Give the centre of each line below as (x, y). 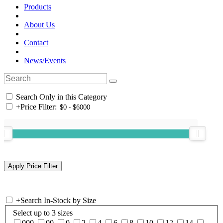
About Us (39, 24)
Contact (36, 42)
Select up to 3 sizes (43, 213)
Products (38, 6)
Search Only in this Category (60, 97)
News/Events (45, 60)
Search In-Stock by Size (58, 200)
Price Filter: (39, 107)
